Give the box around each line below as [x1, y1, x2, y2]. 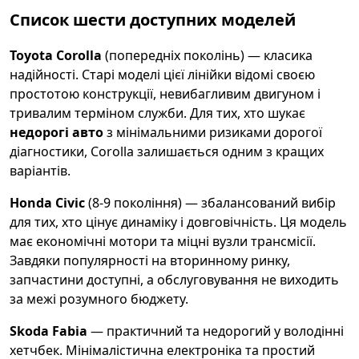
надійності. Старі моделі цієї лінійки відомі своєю [10, 66, 315, 83]
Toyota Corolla [10, 46, 102, 64]
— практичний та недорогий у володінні [87, 322, 344, 340]
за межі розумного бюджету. [10, 290, 188, 308]
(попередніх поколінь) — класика [102, 46, 313, 64]
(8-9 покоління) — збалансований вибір [85, 194, 336, 212]
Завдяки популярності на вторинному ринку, [10, 252, 290, 269]
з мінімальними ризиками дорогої [103, 123, 322, 141]
